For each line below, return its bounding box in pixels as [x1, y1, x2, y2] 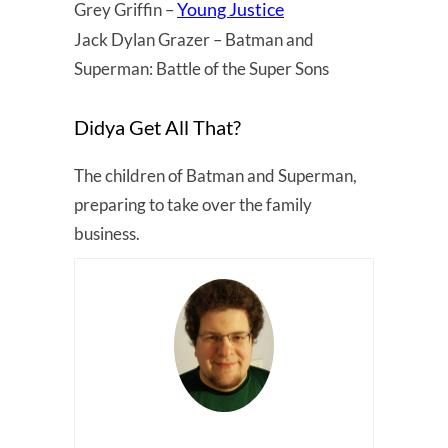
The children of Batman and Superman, [74, 164, 357, 186]
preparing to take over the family [74, 193, 312, 215]
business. [74, 222, 140, 244]
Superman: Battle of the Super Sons [74, 57, 329, 79]
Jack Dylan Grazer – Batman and [74, 28, 314, 50]
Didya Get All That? [74, 114, 241, 139]
